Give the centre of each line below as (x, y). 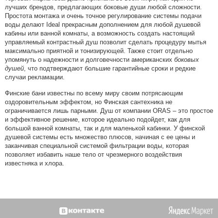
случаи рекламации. (35, 77)
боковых (187, 59)
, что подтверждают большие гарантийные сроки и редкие (110, 68)
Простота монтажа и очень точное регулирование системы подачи (103, 16)
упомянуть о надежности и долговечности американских (90, 59)
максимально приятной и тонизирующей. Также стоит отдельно (99, 51)
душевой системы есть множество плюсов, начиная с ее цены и (100, 137)
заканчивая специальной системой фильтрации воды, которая (97, 145)
